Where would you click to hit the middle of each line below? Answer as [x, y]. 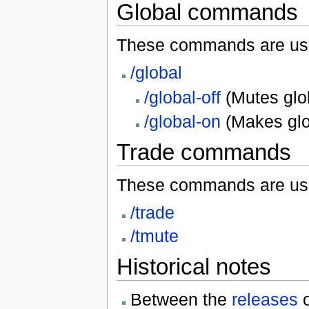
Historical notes [193, 266]
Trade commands [203, 152]
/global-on [183, 121]
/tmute [154, 236]
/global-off [183, 98]
